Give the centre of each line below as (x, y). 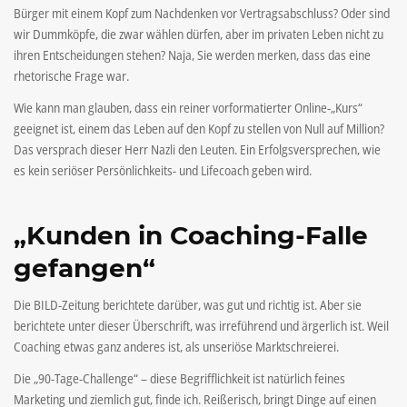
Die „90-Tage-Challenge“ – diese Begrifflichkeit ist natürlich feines (179, 379)
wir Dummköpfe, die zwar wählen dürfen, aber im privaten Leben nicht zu (199, 34)
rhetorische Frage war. (71, 75)
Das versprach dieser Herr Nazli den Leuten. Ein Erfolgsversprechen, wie (197, 149)
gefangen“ (84, 268)
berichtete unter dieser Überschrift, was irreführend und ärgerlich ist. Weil (201, 326)
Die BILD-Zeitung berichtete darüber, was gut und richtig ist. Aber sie (188, 305)
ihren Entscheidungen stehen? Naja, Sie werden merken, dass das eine (192, 55)
